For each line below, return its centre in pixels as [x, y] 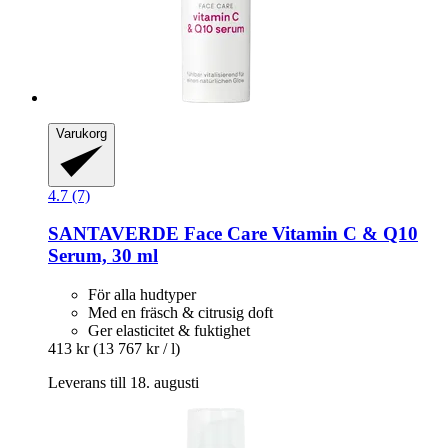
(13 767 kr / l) [136, 348]
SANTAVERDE [113, 234]
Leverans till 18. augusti [123, 382]
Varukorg [81, 133]
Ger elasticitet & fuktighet [169, 330]
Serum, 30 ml [103, 256]
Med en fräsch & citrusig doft [180, 312]
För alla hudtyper [142, 294]
